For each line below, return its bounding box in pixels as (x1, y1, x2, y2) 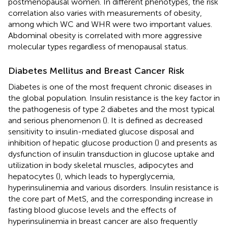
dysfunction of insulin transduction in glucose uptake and (8, 149, 214, 159)
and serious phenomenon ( (8, 115, 105, 125)
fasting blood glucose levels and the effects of (8, 205, 176, 215)
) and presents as (157, 137, 217, 148)
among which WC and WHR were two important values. (8, 19, 212, 29)
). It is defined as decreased (105, 115, 203, 125)
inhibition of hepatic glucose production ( (8, 137, 157, 148)
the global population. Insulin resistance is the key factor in (8, 93, 220, 103)
